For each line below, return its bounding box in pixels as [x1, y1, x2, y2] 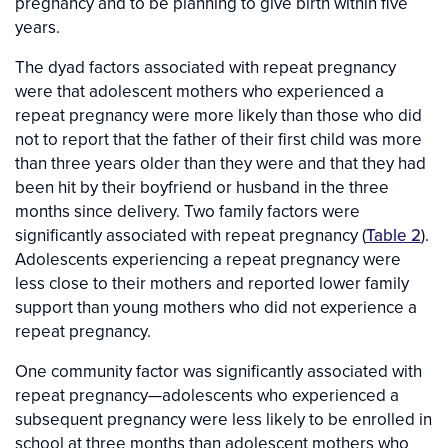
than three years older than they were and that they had [15, 151, 426, 176]
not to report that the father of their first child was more [15, 127, 422, 152]
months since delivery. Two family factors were [15, 199, 360, 224]
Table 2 [366, 223, 421, 248]
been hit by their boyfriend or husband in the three [15, 175, 389, 200]
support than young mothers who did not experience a [15, 295, 417, 320]
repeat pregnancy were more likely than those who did [15, 103, 422, 128]
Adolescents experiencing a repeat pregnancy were [15, 247, 401, 272]
